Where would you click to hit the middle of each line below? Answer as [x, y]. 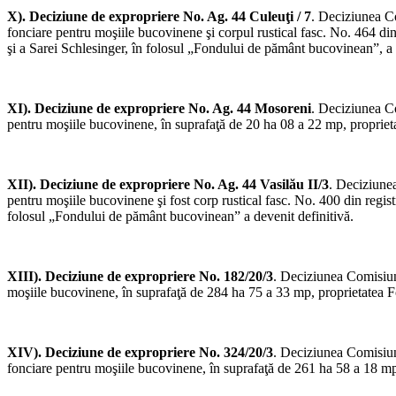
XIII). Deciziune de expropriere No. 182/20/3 [140, 277]
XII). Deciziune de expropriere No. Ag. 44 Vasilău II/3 [168, 185]
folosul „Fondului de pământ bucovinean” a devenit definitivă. [180, 217]
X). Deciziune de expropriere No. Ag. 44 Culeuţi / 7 [159, 17]
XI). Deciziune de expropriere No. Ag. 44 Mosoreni [159, 109]
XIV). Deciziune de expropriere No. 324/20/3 [140, 353]
